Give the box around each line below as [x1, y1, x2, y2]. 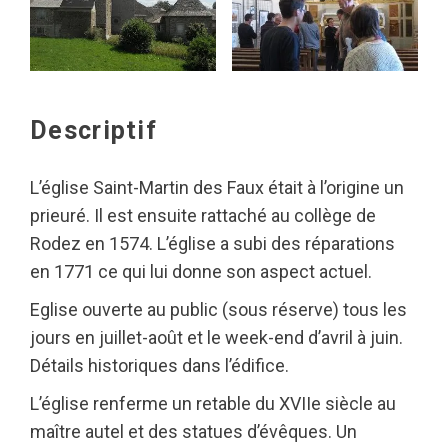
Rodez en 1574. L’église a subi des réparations [30, 233, 395, 254]
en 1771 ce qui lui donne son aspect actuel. [30, 261, 372, 282]
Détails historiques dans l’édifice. [30, 355, 289, 376]
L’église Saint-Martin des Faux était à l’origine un [30, 177, 404, 198]
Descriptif [30, 116, 157, 145]
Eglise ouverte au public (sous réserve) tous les [30, 299, 407, 320]
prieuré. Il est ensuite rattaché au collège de [30, 205, 376, 226]
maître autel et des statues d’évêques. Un [30, 421, 357, 442]
